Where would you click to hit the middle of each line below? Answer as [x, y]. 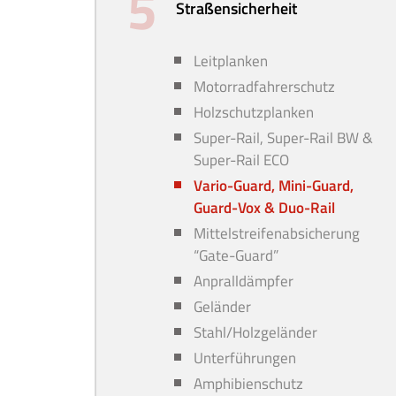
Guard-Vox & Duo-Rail [264, 208]
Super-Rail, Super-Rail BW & [283, 138]
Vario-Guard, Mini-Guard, [274, 186]
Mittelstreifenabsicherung [277, 233]
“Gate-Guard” [236, 255]
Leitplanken [231, 61]
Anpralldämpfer [244, 281]
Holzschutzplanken [254, 112]
